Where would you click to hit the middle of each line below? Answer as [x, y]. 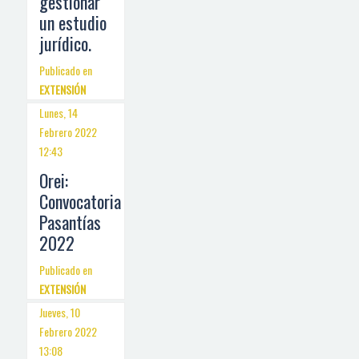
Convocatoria [80, 201]
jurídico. [65, 43]
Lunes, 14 [58, 113]
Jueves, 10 [60, 312]
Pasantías [70, 222]
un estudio [73, 22]
